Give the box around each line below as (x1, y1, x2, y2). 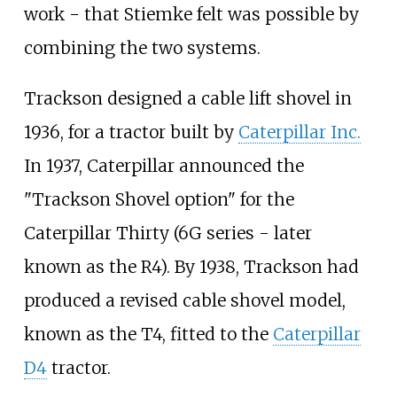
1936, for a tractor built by (23, 121, 238, 144)
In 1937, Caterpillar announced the (23, 155, 304, 177)
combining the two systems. (23, 36, 261, 58)
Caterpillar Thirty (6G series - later (23, 222, 312, 245)
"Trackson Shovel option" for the (23, 189, 294, 211)
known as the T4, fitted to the (23, 323, 273, 346)
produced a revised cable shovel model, (23, 290, 346, 312)
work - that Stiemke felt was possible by (23, 3, 359, 25)
